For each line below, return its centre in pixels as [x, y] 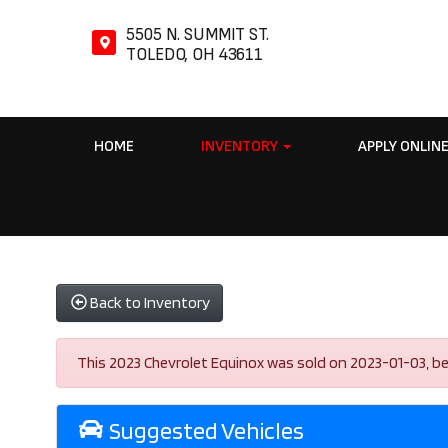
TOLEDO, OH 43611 [194, 55]
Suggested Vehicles [204, 430]
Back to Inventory [150, 302]
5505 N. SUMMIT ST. [197, 35]
